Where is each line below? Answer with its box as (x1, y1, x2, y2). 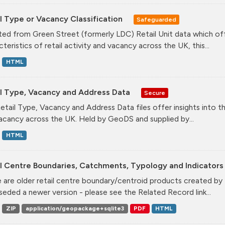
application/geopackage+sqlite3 (25, 205, 124, 212)
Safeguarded (137, 16, 176, 23)
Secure (144, 89, 165, 96)
